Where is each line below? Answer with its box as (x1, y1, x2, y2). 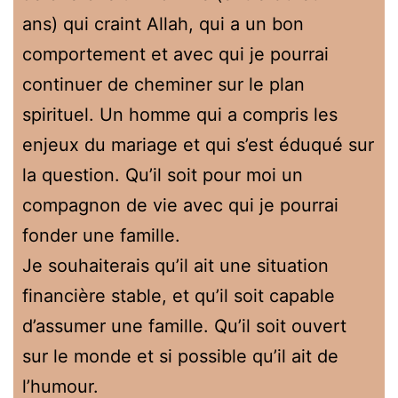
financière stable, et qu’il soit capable (22, 284, 335, 306)
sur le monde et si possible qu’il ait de (22, 345, 338, 367)
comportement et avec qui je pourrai (22, 43, 329, 65)
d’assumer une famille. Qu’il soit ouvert (22, 314, 346, 337)
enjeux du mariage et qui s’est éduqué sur (22, 133, 374, 155)
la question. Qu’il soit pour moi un (22, 163, 303, 186)
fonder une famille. (22, 224, 180, 246)
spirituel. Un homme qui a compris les (22, 103, 338, 125)
